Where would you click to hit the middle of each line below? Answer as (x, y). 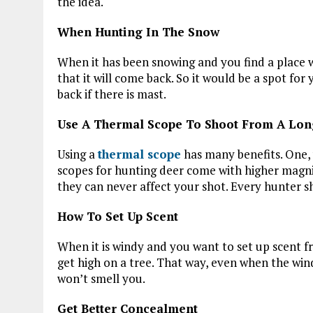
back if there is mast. (112, 94)
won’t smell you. (101, 278)
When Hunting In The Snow (138, 31)
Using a (78, 154)
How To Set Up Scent (118, 216)
